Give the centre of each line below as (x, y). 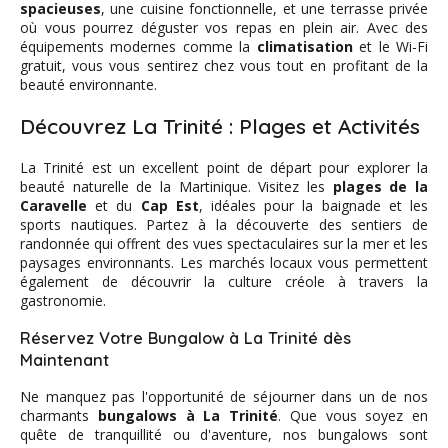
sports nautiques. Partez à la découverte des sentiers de (224, 225)
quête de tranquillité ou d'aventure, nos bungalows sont (224, 435)
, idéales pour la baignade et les (313, 206)
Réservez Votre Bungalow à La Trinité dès (185, 337)
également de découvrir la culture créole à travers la (224, 282)
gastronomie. (63, 301)
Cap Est (169, 206)
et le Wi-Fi (390, 47)
